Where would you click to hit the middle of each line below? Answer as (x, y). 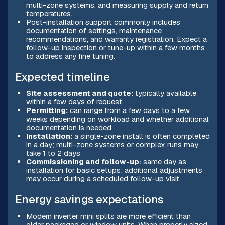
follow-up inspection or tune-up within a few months (115, 47)
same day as (163, 162)
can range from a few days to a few (129, 110)
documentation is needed (69, 128)
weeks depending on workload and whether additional (117, 119)
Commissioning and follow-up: (83, 162)
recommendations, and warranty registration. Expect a (116, 39)
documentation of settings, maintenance (94, 30)
